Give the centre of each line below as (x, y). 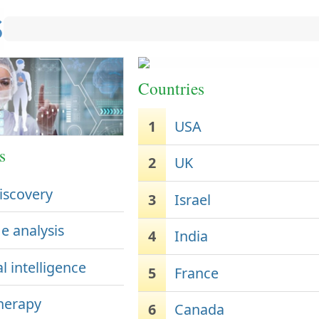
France (197, 273)
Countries (171, 88)
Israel (193, 199)
